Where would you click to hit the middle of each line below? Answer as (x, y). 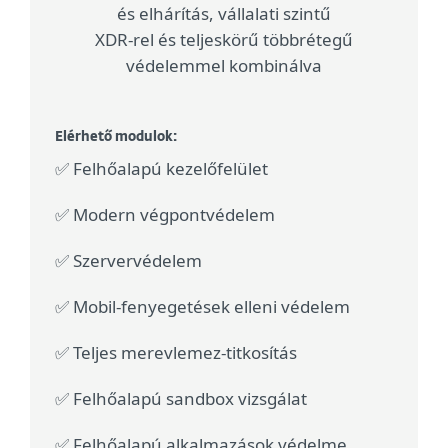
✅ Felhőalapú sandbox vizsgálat (181, 398)
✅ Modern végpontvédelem (165, 214)
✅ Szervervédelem (128, 260)
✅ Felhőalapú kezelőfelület (161, 168)
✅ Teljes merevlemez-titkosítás (176, 352)
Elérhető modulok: (116, 137)
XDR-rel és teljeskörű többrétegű (224, 39)
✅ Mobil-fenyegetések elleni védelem (202, 306)
